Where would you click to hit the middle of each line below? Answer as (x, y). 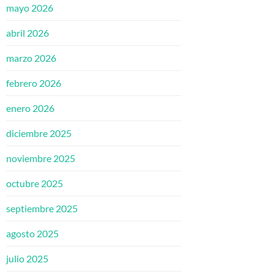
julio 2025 (27, 259)
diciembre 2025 (39, 133)
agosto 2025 (32, 234)
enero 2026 (30, 108)
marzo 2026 (31, 58)
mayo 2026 (30, 8)
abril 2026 (28, 33)
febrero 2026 (34, 83)
